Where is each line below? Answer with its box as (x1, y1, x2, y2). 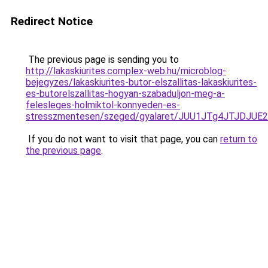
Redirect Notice (11, 14, 93, 28)
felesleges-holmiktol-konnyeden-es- (26, 99, 180, 111)
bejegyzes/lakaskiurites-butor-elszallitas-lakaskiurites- (26, 77, 257, 88)
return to (220, 133, 257, 145)
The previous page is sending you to (26, 54, 179, 65)
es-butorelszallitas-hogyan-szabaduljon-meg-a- (26, 88, 225, 99)
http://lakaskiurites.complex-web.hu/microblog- (26, 65, 226, 77)
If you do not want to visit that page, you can (26, 133, 220, 145)
